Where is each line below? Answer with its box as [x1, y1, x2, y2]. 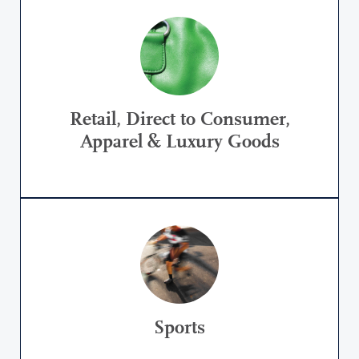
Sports [154, 319, 205, 338]
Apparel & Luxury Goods [79, 133, 280, 152]
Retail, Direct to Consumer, [69, 111, 290, 130]
